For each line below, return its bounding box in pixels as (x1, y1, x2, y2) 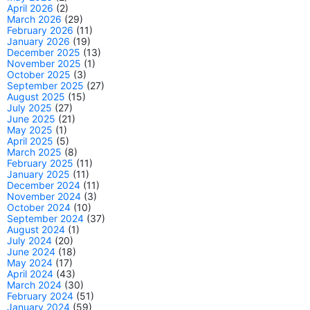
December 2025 (7, 46, 80, 58)
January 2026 (7, 35, 70, 47)
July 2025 (7, 101, 52, 113)
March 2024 (7, 278, 62, 291)
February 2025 (7, 156, 73, 169)
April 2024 (7, 267, 53, 280)
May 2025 (7, 123, 53, 136)
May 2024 (7, 256, 53, 268)
